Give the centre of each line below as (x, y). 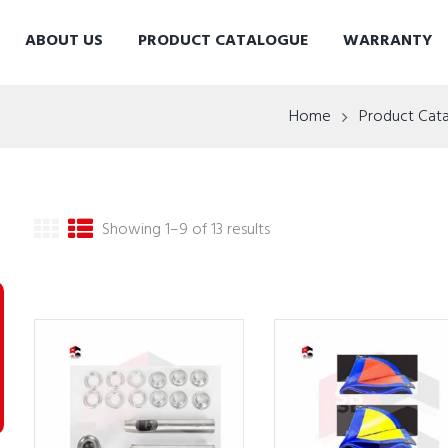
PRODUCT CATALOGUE (223, 40)
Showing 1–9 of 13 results (186, 229)
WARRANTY (388, 40)
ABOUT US (63, 40)
